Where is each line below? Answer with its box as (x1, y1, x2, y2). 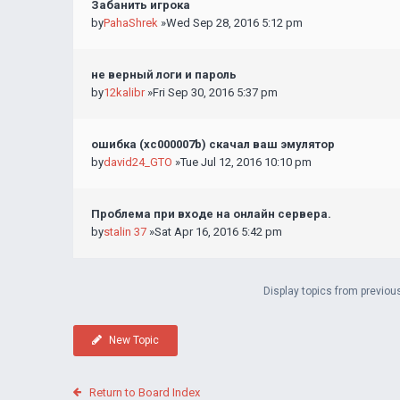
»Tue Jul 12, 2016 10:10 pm (172, 155, 312, 169)
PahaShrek (104, 16, 158, 29)
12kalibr (104, 86, 145, 99)
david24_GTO (104, 155, 172, 169)
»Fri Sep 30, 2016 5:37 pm (145, 86, 278, 99)
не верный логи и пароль (91, 68, 237, 81)
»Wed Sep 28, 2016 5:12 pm (158, 16, 303, 29)
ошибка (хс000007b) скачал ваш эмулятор (91, 137, 335, 151)
